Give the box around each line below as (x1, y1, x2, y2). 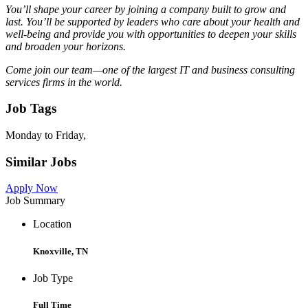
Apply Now (5, 182, 58, 195)
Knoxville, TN (33, 245, 88, 256)
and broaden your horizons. (5, 40, 126, 52)
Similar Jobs (5, 154, 76, 169)
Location (33, 218, 71, 230)
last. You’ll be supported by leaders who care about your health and (5, 15, 300, 27)
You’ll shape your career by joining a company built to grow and (5, 3, 286, 15)
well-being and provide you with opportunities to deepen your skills (5, 27, 296, 40)
